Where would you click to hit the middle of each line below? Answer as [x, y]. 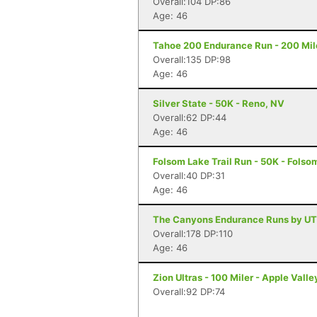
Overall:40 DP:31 [189, 175]
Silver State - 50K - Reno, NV [219, 103]
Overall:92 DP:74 [189, 292]
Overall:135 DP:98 [192, 59]
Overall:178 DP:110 [193, 234]
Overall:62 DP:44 [190, 117]
